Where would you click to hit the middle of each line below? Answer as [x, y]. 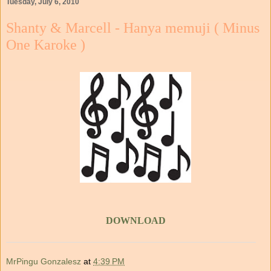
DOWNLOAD [135, 221]
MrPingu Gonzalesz [44, 262]
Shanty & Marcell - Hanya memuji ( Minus [133, 27]
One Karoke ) [46, 44]
